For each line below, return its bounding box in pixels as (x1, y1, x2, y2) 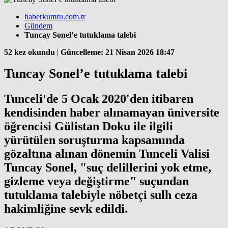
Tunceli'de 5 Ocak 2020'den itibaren (4, 92, 193, 106)
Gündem (24, 21, 52, 30)
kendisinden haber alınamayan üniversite (4, 106, 219, 120)
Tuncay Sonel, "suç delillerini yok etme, (4, 161, 211, 175)
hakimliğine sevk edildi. (4, 202, 128, 216)
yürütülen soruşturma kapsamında (4, 133, 185, 147)
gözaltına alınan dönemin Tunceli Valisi (4, 147, 210, 161)
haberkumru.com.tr (24, 12, 85, 21)
